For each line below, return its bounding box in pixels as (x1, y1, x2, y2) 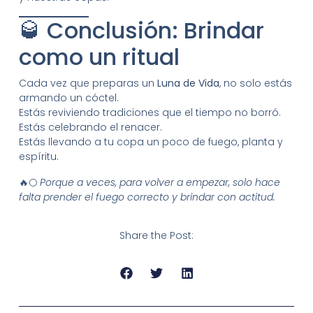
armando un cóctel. (18, 90, 119, 105)
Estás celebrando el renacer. (18, 119, 162, 134)
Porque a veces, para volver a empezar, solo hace (39, 175, 280, 189)
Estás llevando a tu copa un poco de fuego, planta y (18, 134, 283, 149)
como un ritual (18, 41, 180, 73)
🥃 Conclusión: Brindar (18, 14, 264, 46)
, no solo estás (219, 75, 292, 90)
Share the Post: (119, 228, 194, 243)
